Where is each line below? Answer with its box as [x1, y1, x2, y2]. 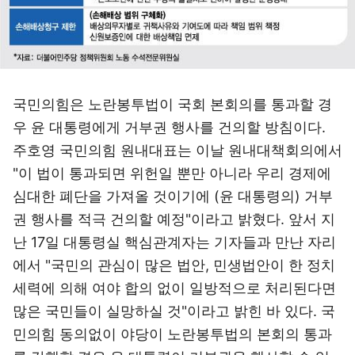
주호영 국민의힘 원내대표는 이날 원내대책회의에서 [13, 142, 342, 158]
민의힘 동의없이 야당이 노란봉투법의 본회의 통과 [13, 326, 332, 342]
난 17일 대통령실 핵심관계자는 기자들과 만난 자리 [13, 234, 336, 250]
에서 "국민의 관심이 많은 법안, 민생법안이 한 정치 [13, 257, 335, 273]
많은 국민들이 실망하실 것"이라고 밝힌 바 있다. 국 [13, 303, 335, 319]
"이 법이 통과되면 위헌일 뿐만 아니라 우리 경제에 [13, 165, 331, 181]
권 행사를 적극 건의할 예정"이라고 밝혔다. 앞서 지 [13, 211, 335, 227]
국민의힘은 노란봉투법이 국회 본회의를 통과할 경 [13, 96, 332, 113]
